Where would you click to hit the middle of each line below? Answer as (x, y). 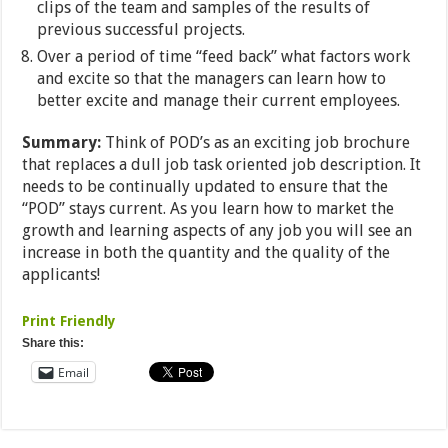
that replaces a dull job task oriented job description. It (222, 165)
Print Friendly (69, 321)
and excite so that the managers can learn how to (212, 79)
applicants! (61, 275)
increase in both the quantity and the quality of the (206, 253)
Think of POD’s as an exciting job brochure (256, 143)
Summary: (62, 143)
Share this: (53, 343)
